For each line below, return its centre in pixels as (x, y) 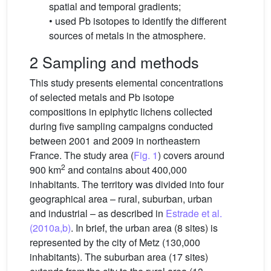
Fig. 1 (146, 155)
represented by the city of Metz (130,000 (115, 242)
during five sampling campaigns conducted (121, 126)
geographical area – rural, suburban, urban (121, 199)
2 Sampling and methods (114, 62)
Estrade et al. (194, 213)
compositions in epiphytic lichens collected (121, 112)
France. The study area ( (82, 155)
